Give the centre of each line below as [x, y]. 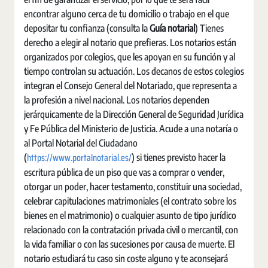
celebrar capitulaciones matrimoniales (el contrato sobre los [130, 201]
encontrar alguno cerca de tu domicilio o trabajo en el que [127, 14]
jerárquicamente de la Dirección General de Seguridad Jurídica [134, 114]
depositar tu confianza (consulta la [87, 28]
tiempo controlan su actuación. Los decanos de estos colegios [134, 71]
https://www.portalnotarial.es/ [79, 158]
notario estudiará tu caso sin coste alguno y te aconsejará [126, 258]
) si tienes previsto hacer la [179, 157]
